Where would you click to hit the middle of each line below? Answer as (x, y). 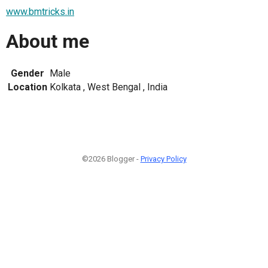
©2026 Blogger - (111, 159)
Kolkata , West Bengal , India (109, 87)
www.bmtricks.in (40, 11)
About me (48, 42)
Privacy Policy (163, 159)
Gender (28, 73)
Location (28, 87)
